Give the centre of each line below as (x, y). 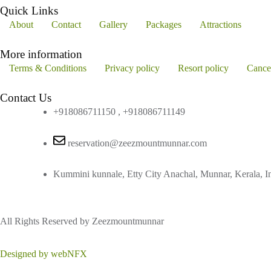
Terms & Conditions (48, 68)
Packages (164, 25)
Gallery (113, 25)
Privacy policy (132, 68)
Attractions (220, 25)
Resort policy (203, 68)
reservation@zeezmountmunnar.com (137, 143)
